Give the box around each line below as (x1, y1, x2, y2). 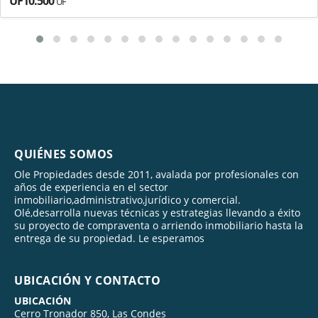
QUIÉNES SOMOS (14, 146, 114, 162)
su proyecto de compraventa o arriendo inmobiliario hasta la (14, 218, 303, 232)
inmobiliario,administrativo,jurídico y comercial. (14, 192, 241, 207)
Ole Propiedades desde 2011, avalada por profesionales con (14, 167, 299, 181)
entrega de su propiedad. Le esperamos (14, 231, 204, 245)
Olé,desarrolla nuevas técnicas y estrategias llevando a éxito (14, 205, 300, 219)
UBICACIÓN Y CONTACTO (14, 272, 160, 288)
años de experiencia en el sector (14, 180, 168, 194)
